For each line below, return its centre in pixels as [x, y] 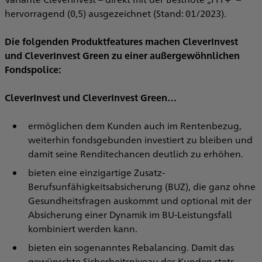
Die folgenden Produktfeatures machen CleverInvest [121, 41]
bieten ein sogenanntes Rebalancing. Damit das [131, 247]
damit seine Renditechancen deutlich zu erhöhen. [136, 154]
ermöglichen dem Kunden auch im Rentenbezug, [135, 125]
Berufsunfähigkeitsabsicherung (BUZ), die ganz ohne [142, 186]
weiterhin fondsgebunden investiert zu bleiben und [140, 139]
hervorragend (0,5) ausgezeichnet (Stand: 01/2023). [116, 13]
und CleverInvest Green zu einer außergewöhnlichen [122, 55]
